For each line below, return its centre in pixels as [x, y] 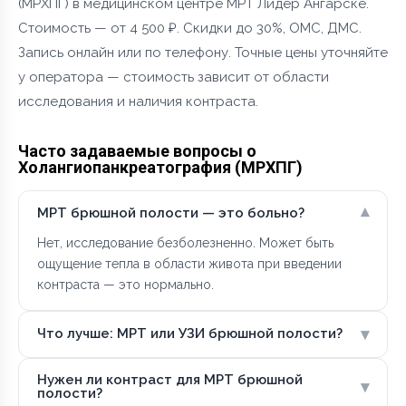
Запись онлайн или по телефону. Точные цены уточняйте [203, 52]
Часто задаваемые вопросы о [137, 150]
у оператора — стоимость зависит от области [174, 77]
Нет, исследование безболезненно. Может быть [185, 242]
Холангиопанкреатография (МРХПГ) [160, 167]
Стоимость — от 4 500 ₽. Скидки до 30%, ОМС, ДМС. [190, 28]
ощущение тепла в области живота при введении [189, 263]
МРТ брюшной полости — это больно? [171, 213]
